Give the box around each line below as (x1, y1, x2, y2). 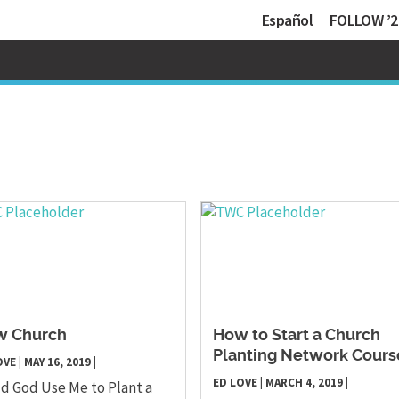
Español (261, 10, 313, 30)
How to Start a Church (212, 328, 380, 345)
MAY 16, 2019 (24, 354, 92, 370)
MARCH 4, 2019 (265, 375, 343, 391)
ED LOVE (212, 375, 257, 391)
